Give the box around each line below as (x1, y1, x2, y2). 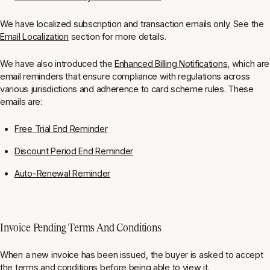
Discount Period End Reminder (14, 146, 133, 156)
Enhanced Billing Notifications (114, 58, 228, 69)
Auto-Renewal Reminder (14, 168, 110, 178)
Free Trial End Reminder (14, 124, 108, 134)
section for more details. (68, 31, 166, 42)
